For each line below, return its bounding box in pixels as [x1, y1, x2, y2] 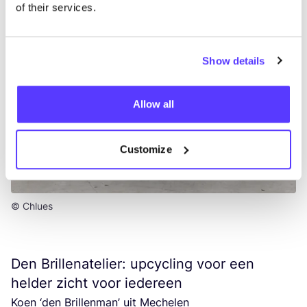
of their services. [16, 1, 96, 14]
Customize [119, 143, 172, 155]
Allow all [132, 98, 175, 110]
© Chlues [11, 199, 53, 212]
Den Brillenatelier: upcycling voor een [11, 255, 254, 272]
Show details [202, 54, 265, 66]
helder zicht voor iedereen [11, 274, 182, 291]
